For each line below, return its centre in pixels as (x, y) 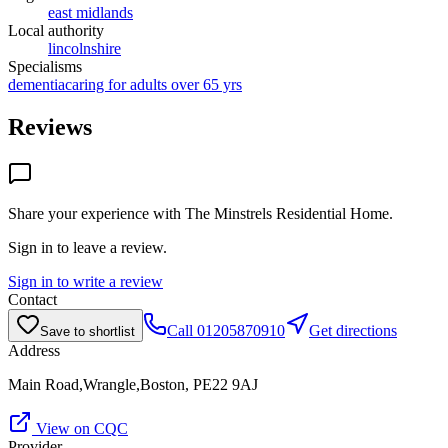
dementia (36, 84)
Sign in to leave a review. (87, 247)
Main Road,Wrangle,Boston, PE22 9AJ (133, 384)
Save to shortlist (87, 331)
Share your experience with (96, 213)
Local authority (56, 30)
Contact (32, 299)
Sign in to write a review (85, 281)
